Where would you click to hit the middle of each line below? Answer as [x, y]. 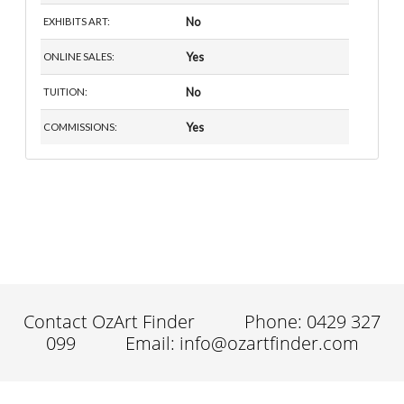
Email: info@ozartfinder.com [242, 343]
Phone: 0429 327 [312, 321]
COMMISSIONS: [81, 127]
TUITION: [66, 92]
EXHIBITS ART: [77, 22]
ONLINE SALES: [79, 57]
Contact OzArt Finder [111, 321]
